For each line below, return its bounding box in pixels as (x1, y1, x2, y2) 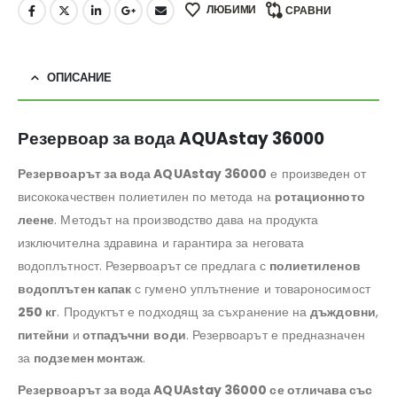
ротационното (274, 187, 365, 206)
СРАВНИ (285, 3, 332, 19)
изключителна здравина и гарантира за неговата (18, 233, 305, 252)
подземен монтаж (34, 348, 144, 367)
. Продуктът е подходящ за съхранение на (57, 302, 311, 321)
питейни (18, 325, 73, 344)
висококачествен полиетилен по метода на (18, 187, 275, 206)
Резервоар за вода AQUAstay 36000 (18, 127, 324, 150)
